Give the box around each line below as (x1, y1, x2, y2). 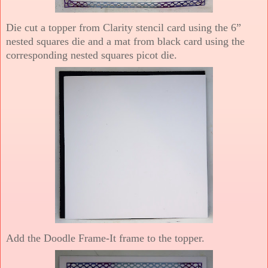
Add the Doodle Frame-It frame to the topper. (6, 232, 205, 244)
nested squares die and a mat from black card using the (6, 35, 245, 47)
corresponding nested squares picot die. (6, 48, 177, 61)
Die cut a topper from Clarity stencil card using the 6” (6, 21, 241, 33)
